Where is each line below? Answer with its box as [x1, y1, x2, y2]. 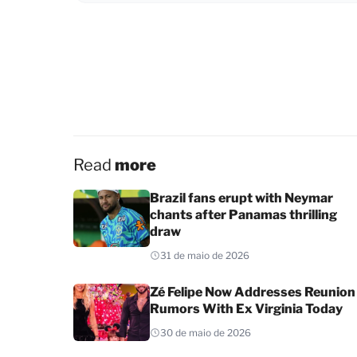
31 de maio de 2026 [160, 249, 249, 261]
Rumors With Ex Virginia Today [150, 300, 343, 316]
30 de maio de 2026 [160, 326, 251, 339]
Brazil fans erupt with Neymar [150, 190, 333, 206]
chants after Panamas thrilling [150, 206, 337, 222]
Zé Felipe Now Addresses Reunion [150, 284, 355, 300]
